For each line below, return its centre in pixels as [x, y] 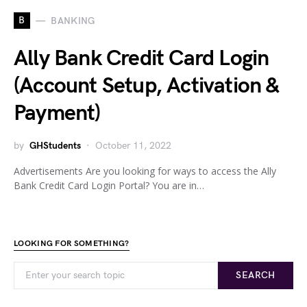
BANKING [73, 21]
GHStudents [55, 146]
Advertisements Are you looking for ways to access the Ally [145, 171]
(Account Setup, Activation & [147, 86]
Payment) [57, 114]
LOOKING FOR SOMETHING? [72, 244]
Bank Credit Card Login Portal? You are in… [109, 186]
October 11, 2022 [133, 146]
